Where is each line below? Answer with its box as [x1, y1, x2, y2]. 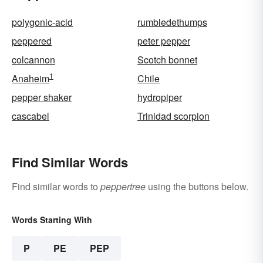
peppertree [100, 180, 146, 194]
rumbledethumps [137, 15, 207, 29]
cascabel [12, 109, 49, 123]
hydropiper [137, 90, 182, 104]
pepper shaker [12, 90, 72, 104]
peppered [12, 34, 52, 48]
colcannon [12, 53, 55, 67]
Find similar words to [12, 180, 100, 194]
